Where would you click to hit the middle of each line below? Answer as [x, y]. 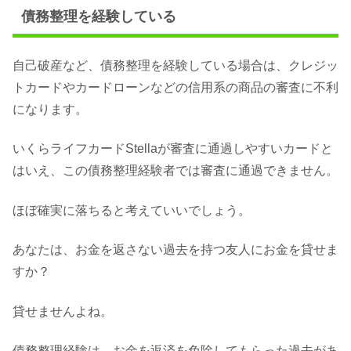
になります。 [50, 110]
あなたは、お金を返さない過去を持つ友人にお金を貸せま [175, 250]
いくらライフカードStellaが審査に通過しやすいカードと [173, 149]
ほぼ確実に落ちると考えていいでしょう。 [132, 210]
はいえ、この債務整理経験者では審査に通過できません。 [175, 171]
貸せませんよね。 [63, 311]
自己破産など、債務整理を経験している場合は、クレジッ [175, 66]
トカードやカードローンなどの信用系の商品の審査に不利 [175, 88]
